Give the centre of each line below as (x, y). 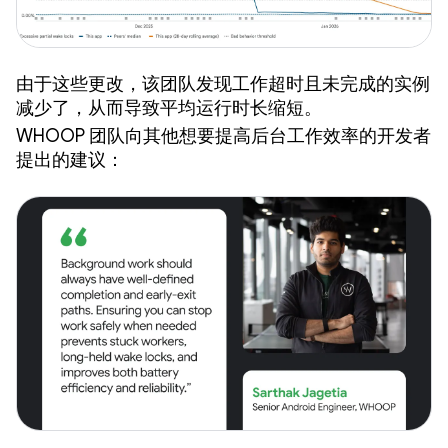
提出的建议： (70, 160)
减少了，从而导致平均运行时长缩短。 (169, 108)
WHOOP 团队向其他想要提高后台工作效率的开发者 (223, 136)
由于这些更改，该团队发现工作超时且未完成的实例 (223, 84)
